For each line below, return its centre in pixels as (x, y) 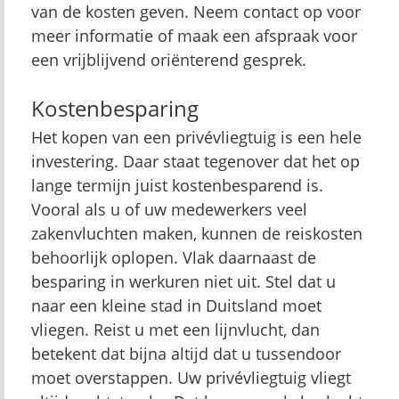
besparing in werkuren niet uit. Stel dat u (183, 281)
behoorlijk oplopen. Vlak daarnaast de (174, 257)
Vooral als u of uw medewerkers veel (169, 209)
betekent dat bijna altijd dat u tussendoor (186, 354)
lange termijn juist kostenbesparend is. (177, 185)
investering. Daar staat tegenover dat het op (195, 161)
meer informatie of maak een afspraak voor (194, 36)
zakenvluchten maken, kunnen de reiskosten (197, 233)
